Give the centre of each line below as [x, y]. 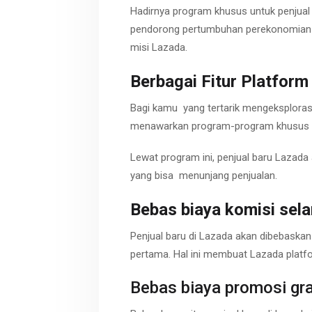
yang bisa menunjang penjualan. [204, 176]
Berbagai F [171, 81]
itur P [232, 81]
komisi [250, 209]
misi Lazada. [159, 48]
